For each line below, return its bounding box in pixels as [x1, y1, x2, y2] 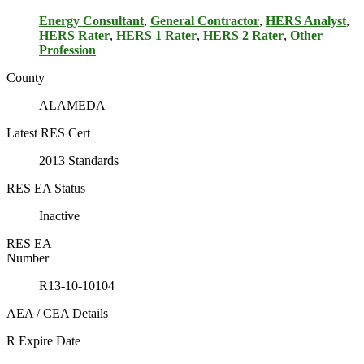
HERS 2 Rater [203, 28, 284, 43]
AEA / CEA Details [6, 306, 108, 321]
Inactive [39, 209, 80, 223]
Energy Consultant [39, 14, 144, 28]
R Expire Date [6, 334, 80, 349]
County [6, 71, 45, 85]
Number [6, 251, 49, 266]
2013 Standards [39, 154, 119, 168]
